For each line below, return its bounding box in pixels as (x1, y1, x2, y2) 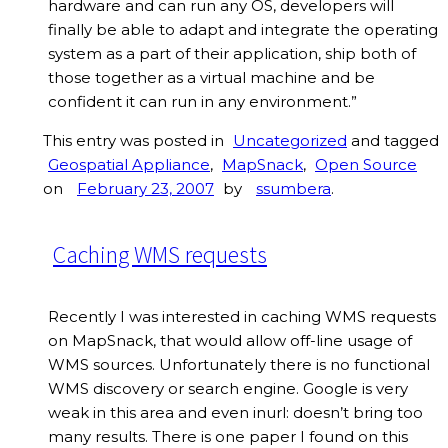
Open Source (315, 155, 417, 175)
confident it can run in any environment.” (48, 92, 357, 112)
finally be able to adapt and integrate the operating (48, 20, 438, 40)
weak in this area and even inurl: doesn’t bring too (48, 403, 423, 423)
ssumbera (256, 179, 331, 199)
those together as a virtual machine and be (48, 68, 375, 88)
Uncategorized (233, 131, 347, 151)
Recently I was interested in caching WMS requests (48, 307, 436, 327)
